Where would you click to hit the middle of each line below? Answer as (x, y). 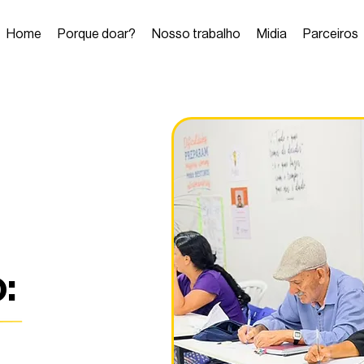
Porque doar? (97, 34)
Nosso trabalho (196, 34)
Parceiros (331, 34)
